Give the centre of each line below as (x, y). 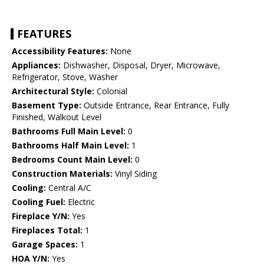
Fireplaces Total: (47, 230)
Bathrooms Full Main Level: (69, 131)
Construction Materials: (62, 174)
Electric (80, 202)
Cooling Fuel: (39, 202)
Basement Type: (47, 105)
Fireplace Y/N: (41, 216)
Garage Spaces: (45, 245)
